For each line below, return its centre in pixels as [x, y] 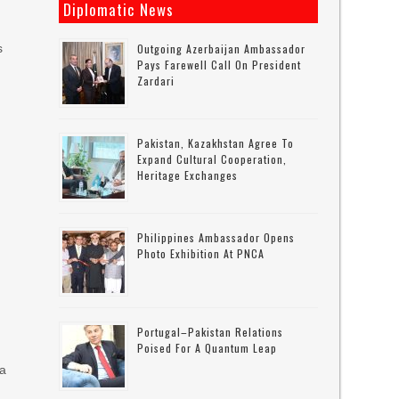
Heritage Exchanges [188, 175]
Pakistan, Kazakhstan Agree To [216, 143]
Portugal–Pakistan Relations [211, 332]
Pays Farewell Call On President [220, 65]
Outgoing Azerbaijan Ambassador [222, 49]
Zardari [156, 81]
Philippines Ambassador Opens [216, 237]
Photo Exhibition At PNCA [201, 253]
